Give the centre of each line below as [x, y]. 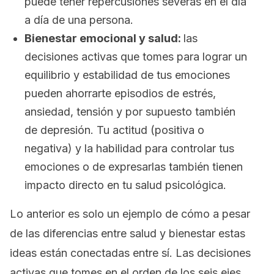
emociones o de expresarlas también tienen [134, 167]
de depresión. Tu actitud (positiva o [114, 130]
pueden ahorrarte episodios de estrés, [120, 93]
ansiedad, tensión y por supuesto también [130, 112]
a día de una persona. [79, 20]
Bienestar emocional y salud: [104, 38]
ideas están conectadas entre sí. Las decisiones [130, 253]
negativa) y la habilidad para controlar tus [129, 148]
